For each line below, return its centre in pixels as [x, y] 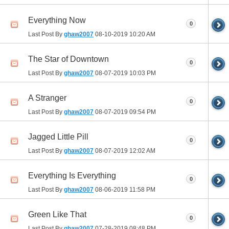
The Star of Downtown [68, 59]
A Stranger [47, 98]
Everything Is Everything [72, 175]
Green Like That [57, 214]
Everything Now [57, 20]
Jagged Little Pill [58, 136]
